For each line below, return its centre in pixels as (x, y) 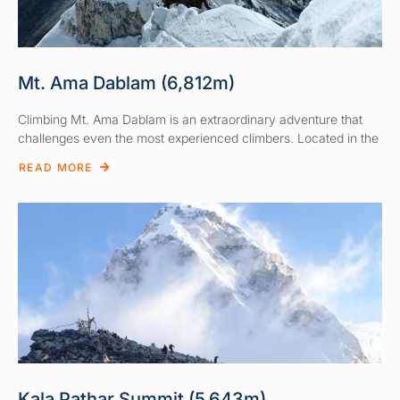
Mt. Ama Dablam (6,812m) (126, 83)
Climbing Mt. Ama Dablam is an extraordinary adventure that (190, 119)
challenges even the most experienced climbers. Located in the (198, 137)
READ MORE (56, 168)
